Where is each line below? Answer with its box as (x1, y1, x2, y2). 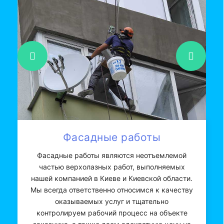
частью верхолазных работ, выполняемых (38, 162, 185, 171)
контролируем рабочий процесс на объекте (36, 208, 187, 217)
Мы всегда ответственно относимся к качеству (30, 185, 193, 194)
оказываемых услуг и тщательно (55, 196, 168, 205)
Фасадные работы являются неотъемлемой (37, 150, 186, 159)
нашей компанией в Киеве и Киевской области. (31, 173, 192, 182)
